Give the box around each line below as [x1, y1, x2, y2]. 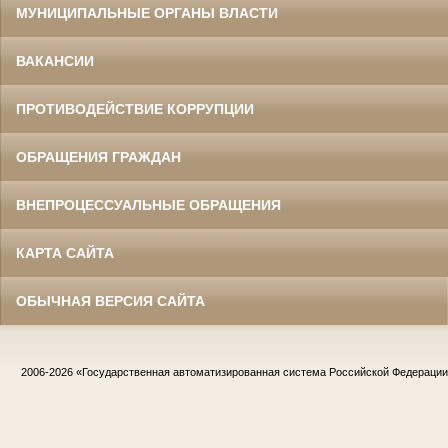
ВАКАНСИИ [16, 53, 94, 70]
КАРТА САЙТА [16, 245, 114, 262]
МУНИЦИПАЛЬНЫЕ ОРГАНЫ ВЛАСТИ [16, 5, 278, 22]
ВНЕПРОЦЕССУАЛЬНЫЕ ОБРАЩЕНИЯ [16, 197, 281, 214]
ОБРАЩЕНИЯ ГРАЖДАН [16, 149, 181, 166]
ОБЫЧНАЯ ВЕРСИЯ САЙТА [16, 293, 205, 310]
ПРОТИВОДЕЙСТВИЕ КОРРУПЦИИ [16, 101, 254, 118]
